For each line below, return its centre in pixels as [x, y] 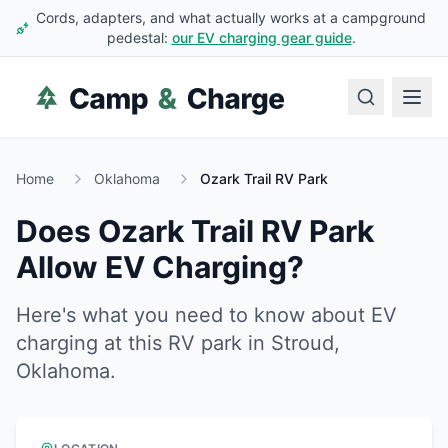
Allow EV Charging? [160, 267]
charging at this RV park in [143, 343]
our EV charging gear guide [261, 37]
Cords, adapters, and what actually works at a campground [231, 17]
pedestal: [137, 37]
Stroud [302, 343]
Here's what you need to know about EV [206, 315]
